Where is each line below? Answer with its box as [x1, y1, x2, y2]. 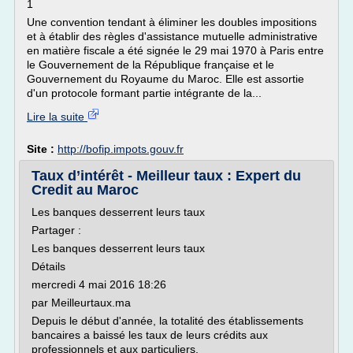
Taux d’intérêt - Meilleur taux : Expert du [32, 168, 301, 184]
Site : [27, 143, 58, 155]
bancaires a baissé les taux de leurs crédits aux [32, 329, 268, 341]
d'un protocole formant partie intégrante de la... [27, 87, 262, 99]
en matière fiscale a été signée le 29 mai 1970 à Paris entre [27, 44, 324, 57]
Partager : [32, 224, 84, 236]
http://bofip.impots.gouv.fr [58, 143, 184, 155]
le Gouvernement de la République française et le [27, 58, 274, 71]
